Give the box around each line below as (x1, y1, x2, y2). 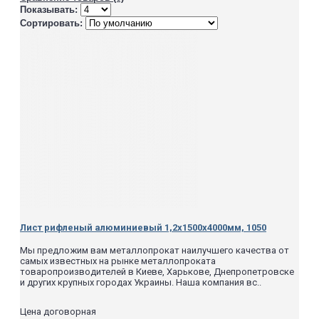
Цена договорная (20, 306, 96, 318)
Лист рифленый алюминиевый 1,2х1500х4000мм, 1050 (20, 222, 266, 234)
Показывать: (20, 4, 78, 15)
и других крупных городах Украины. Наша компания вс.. (20, 277, 261, 288)
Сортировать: (20, 17, 83, 28)
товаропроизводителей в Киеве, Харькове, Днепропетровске (20, 266, 294, 278)
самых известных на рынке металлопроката (20, 256, 216, 267)
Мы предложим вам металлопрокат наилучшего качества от (20, 245, 289, 256)
